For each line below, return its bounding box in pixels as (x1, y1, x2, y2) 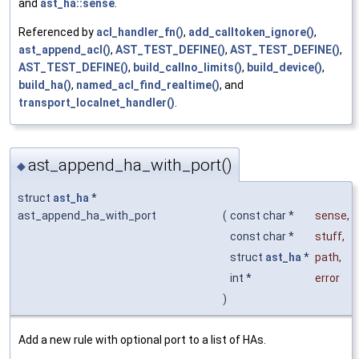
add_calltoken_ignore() (188, 26, 314, 39)
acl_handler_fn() (96, 26, 184, 39)
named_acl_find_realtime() (76, 79, 220, 92)
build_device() (247, 61, 322, 75)
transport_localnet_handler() (18, 96, 175, 110)
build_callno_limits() (133, 61, 242, 75)
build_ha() (18, 79, 71, 92)
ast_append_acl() (18, 43, 111, 57)
